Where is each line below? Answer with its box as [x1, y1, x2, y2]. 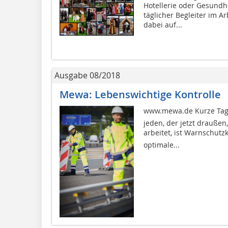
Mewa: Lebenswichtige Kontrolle [60, 87, 221, 101]
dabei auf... [143, 19, 182, 30]
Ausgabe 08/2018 [54, 69, 120, 81]
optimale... [143, 139, 180, 150]
